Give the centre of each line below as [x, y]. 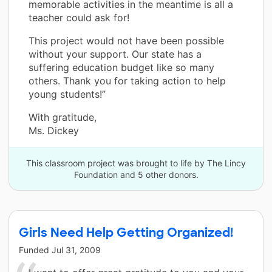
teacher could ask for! [79, 17]
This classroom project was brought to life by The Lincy [136, 163]
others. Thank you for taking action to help [127, 80]
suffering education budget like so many [121, 67]
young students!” [67, 94]
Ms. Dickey [54, 130]
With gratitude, [63, 117]
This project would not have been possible [126, 40]
